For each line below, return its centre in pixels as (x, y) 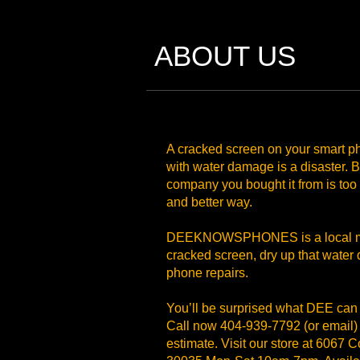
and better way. (211, 202)
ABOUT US (225, 56)
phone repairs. (207, 273)
